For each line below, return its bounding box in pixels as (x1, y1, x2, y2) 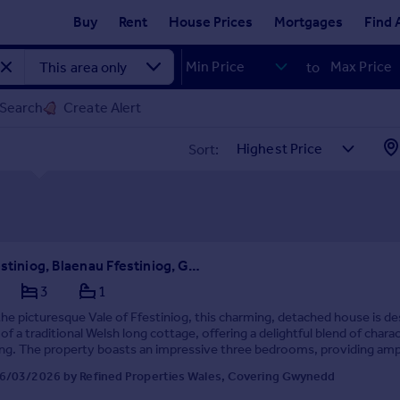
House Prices (169, 13, 253, 30)
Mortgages (274, 13, 343, 30)
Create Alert (63, 99, 142, 116)
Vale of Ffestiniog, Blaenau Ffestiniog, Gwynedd (188, 257, 201, 274)
